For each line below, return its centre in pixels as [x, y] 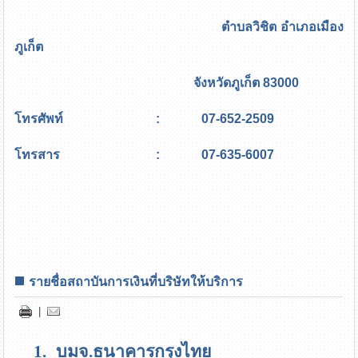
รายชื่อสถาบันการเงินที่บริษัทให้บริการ [136, 281]
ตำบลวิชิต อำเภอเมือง [179, 26]
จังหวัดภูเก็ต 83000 [157, 82]
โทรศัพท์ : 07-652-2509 [145, 118]
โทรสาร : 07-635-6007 [145, 154]
